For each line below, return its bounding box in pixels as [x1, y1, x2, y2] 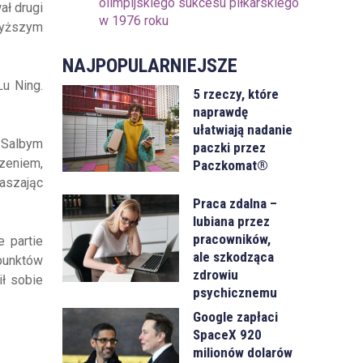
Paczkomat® [193, 157, 269, 173]
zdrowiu [193, 267, 239, 284]
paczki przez [193, 139, 267, 156]
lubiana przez [193, 213, 271, 230]
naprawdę [193, 104, 249, 120]
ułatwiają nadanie [193, 122, 293, 138]
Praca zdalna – [193, 195, 278, 212]
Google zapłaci [193, 309, 279, 326]
